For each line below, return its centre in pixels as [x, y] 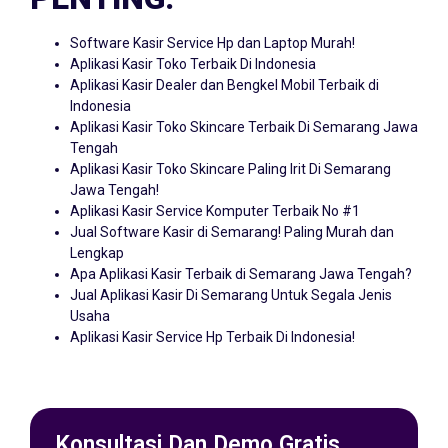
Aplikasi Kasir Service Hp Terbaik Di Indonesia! [212, 337]
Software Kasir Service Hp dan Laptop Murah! [212, 43]
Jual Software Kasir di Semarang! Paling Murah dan [232, 232]
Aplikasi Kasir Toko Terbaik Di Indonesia [193, 64]
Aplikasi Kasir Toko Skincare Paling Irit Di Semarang [230, 169]
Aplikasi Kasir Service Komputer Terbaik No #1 [215, 211]
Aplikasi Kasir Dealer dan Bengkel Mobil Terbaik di [224, 85]
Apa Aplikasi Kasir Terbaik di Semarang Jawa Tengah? [241, 274]
